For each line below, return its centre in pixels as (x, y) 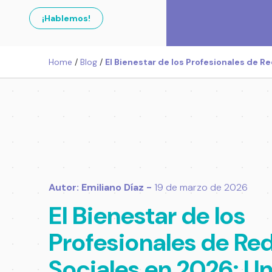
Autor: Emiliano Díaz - (101, 187)
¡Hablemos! (66, 18)
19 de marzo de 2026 (201, 187)
